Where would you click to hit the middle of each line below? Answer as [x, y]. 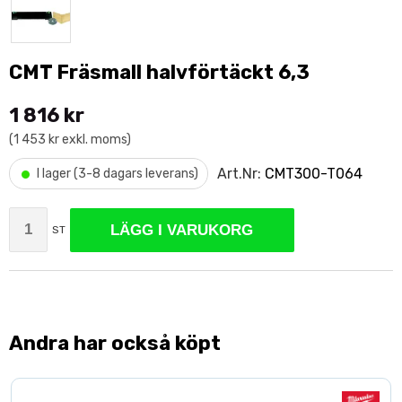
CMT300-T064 [314, 173]
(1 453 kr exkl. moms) [70, 140]
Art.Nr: [241, 173]
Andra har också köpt [115, 343]
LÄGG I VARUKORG [182, 230]
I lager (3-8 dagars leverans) [118, 174]
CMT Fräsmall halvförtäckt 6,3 [159, 72]
